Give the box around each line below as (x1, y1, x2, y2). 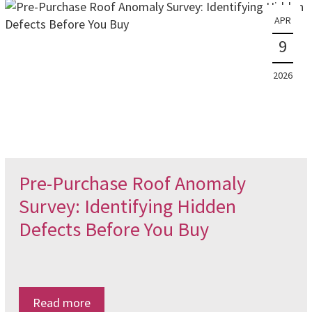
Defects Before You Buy (18, 217, 209, 242)
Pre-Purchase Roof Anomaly (18, 171, 246, 196)
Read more (32, 295, 91, 311)
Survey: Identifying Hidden (18, 194, 236, 219)
